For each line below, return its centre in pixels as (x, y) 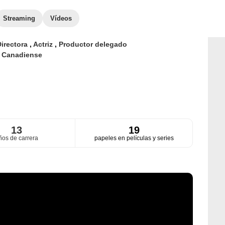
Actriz (44, 44)
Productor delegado (93, 44)
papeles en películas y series (134, 138)
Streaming (19, 18)
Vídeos (61, 18)
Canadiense (22, 55)
